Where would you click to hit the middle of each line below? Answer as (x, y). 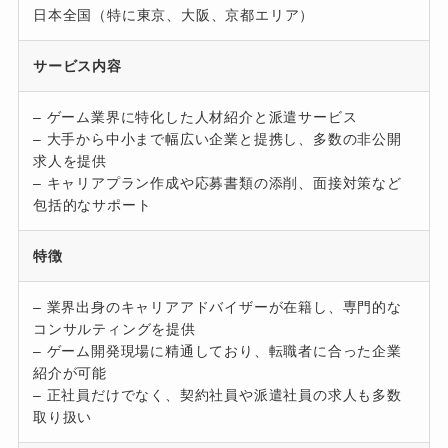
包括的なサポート (92, 204)
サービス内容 (77, 65)
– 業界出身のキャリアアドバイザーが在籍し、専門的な (217, 306)
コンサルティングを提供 (114, 328)
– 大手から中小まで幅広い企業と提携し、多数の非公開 (217, 138)
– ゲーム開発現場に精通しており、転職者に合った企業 (217, 350)
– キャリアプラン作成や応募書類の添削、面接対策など (217, 182)
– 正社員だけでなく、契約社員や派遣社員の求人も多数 (217, 394)
